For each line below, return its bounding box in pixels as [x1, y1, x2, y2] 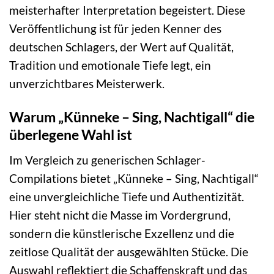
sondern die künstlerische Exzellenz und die [9, 226, 234, 240]
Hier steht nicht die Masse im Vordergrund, [9, 207, 231, 222]
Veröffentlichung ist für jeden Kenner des [9, 21, 221, 36]
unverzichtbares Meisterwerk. [9, 76, 165, 91]
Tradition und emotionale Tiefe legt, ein [9, 58, 211, 73]
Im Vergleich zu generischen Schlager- [9, 152, 206, 167]
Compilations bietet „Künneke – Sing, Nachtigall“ [9, 171, 259, 185]
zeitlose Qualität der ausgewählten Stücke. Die [9, 244, 248, 259]
